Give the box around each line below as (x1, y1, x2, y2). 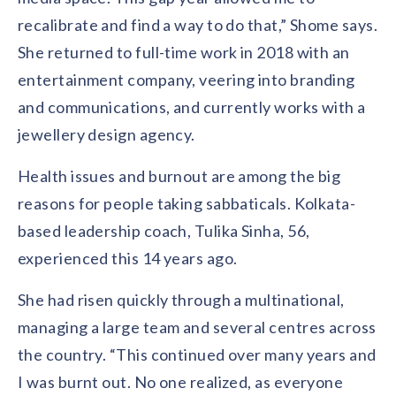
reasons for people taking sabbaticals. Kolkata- (18, 194, 356, 213)
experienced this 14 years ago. (18, 248, 238, 268)
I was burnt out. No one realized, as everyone (18, 372, 344, 392)
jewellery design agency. (18, 125, 195, 144)
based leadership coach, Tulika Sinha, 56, (18, 221, 310, 240)
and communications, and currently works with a (18, 97, 366, 117)
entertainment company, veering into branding (18, 70, 355, 89)
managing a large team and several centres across (18, 317, 377, 337)
